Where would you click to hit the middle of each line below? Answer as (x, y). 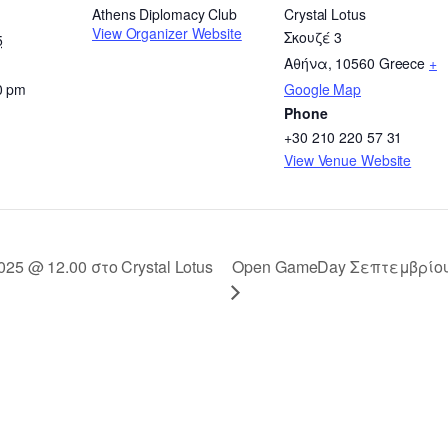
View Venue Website (348, 159)
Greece (402, 62)
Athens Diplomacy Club (164, 13)
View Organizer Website (167, 32)
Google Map (323, 88)
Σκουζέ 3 (313, 36)
